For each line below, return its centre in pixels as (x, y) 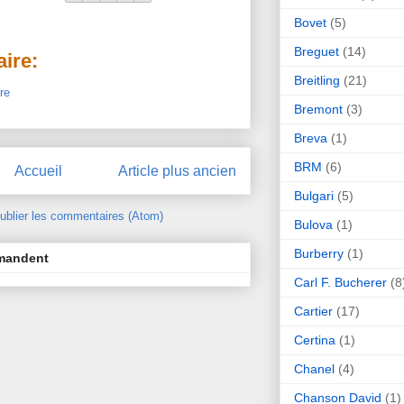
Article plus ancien (177, 170)
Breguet (317, 51)
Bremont (318, 109)
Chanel (314, 368)
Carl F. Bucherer (340, 282)
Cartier (313, 311)
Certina (315, 340)
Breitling (317, 80)
